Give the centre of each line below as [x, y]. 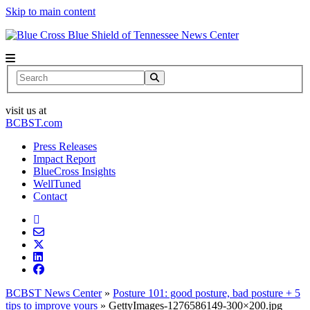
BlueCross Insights [74, 171]
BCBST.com [34, 122]
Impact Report [64, 158]
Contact [50, 196]
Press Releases [65, 146]
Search [31, 75]
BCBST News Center [54, 293]
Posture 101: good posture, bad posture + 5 [207, 293]
